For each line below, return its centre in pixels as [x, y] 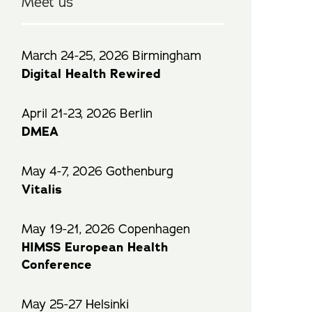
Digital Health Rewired [91, 74]
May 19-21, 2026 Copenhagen [106, 229]
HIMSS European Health [95, 247]
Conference [57, 265]
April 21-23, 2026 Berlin [87, 113]
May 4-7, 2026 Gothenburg [97, 171]
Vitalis [42, 189]
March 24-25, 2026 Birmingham [111, 55]
